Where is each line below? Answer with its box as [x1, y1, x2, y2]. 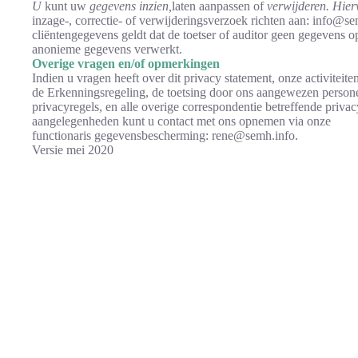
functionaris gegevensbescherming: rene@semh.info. [32, 129, 298, 142]
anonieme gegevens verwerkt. [32, 42, 182, 56]
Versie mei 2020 [32, 143, 113, 157]
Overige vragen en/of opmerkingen [32, 57, 220, 70]
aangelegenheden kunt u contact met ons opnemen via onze [32, 114, 331, 128]
